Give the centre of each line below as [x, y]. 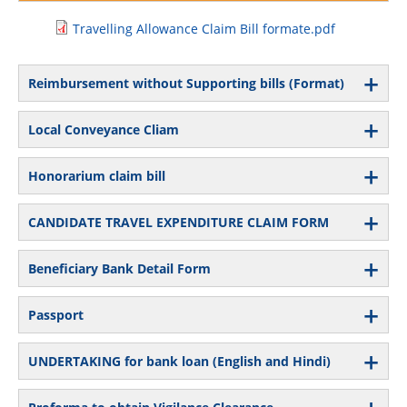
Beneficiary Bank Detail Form [119, 268]
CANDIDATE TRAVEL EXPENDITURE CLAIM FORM [179, 222]
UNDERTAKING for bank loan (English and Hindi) [179, 361]
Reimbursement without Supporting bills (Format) [186, 83]
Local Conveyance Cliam [104, 129]
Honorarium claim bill [97, 175]
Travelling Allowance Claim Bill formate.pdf [204, 28]
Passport [56, 314]
